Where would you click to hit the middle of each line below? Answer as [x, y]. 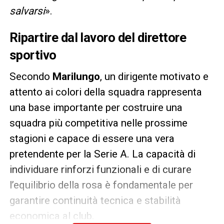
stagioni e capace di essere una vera [92, 139]
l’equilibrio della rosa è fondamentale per [101, 185]
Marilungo [76, 77]
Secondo [31, 77]
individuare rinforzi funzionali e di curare [100, 170]
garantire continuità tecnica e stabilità [95, 201]
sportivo [33, 55]
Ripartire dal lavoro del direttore [98, 38]
